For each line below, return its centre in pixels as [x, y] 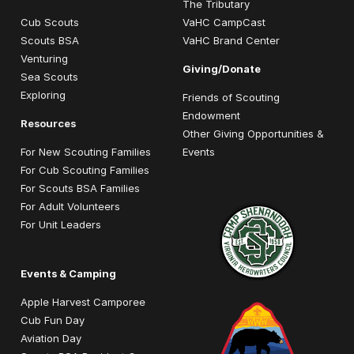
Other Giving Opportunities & [253, 133]
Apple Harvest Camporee [83, 301]
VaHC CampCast [224, 22]
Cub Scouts [50, 22]
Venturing [44, 58]
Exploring [43, 94]
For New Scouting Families [86, 151]
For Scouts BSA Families [80, 188]
